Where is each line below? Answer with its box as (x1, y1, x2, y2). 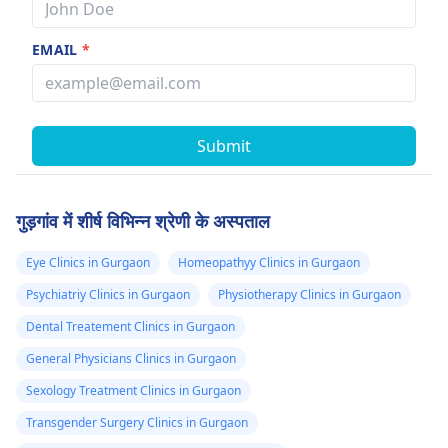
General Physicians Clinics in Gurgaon (26, 350, 236, 368)
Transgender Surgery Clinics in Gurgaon (26, 414, 248, 432)
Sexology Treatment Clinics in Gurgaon (26, 382, 241, 400)
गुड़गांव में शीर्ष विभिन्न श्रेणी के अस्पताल (16, 209, 270, 234)
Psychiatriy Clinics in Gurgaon (26, 286, 190, 304)
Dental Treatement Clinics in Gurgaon (26, 318, 235, 336)
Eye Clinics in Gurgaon (26, 254, 150, 272)
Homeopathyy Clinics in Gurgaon (178, 254, 360, 272)
